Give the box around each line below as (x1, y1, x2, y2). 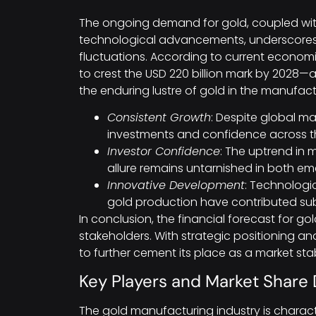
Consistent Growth (107, 109, 211, 126)
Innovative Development (107, 177, 245, 194)
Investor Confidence (107, 143, 220, 160)
